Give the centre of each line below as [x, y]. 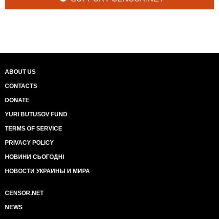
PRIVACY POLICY [29, 142]
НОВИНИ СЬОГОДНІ [34, 157]
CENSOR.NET [24, 193]
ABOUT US [20, 72]
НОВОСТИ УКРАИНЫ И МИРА [47, 171]
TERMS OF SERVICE [33, 128]
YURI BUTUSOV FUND [36, 114]
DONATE [17, 100]
